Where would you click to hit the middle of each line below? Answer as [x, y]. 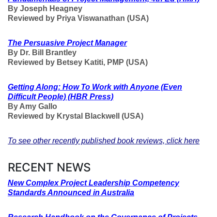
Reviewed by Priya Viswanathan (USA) [78, 18]
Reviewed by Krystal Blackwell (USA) [76, 116]
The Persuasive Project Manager [67, 43]
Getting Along [33, 87]
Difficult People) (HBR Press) [61, 97]
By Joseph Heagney [45, 8]
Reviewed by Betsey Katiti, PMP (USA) [78, 62]
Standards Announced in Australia [71, 193]
